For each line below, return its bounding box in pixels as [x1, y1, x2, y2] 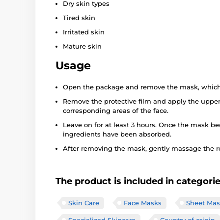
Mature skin [63, 42, 102, 50]
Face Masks [124, 198, 162, 207]
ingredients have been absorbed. [63, 130, 171, 138]
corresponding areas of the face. [63, 106, 168, 114]
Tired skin [63, 13, 95, 22]
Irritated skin [63, 27, 105, 36]
